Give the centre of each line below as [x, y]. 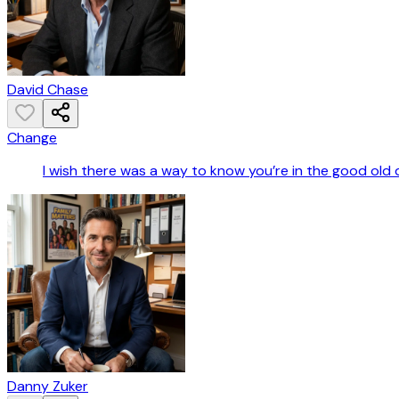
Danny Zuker [48, 387]
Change [32, 138]
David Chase [48, 90]
